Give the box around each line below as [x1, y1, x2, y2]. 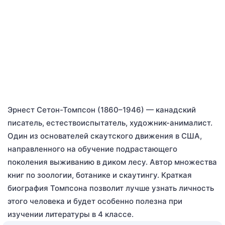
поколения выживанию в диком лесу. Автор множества [8, 157, 217, 167]
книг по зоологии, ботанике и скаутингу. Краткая [8, 170, 192, 180]
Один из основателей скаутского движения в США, [8, 131, 202, 141]
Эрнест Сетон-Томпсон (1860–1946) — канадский [8, 105, 196, 115]
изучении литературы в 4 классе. [8, 209, 134, 219]
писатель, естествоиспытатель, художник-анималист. [8, 118, 212, 128]
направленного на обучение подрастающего [8, 144, 177, 154]
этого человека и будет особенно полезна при [8, 196, 182, 206]
